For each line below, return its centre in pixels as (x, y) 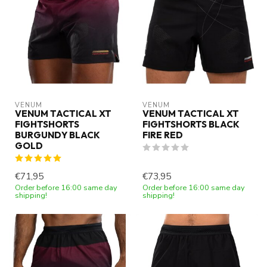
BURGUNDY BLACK (58, 135)
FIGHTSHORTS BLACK (191, 124)
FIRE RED (163, 135)
